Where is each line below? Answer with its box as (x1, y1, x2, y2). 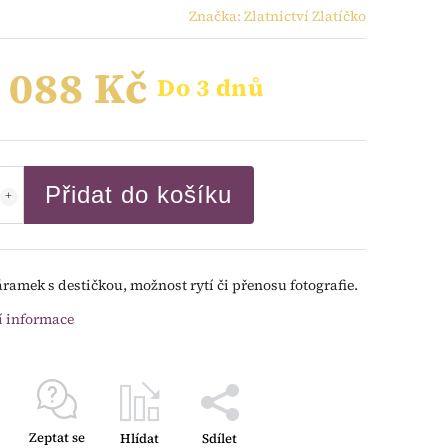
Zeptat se (28, 429, 85, 446)
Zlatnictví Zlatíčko (244, 6, 366, 26)
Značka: (189, 6, 244, 26)
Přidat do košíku (45, 181, 232, 208)
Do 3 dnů (157, 71, 265, 104)
